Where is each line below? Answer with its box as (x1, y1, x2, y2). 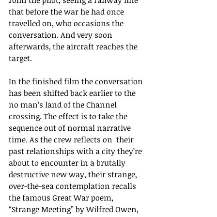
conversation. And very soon (9, 30, 114, 41)
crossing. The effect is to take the (9, 111, 129, 122)
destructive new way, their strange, (9, 169, 139, 180)
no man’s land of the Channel (9, 99, 119, 110)
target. (9, 53, 32, 64)
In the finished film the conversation (9, 76, 145, 87)
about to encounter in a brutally (9, 157, 127, 169)
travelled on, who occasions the (9, 18, 125, 29)
